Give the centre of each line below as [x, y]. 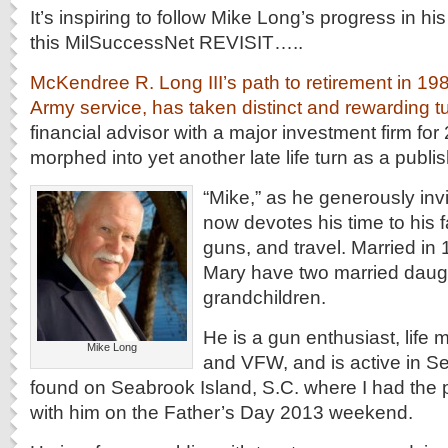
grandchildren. [264, 297]
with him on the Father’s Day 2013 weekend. [221, 412]
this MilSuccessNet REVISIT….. [166, 42]
